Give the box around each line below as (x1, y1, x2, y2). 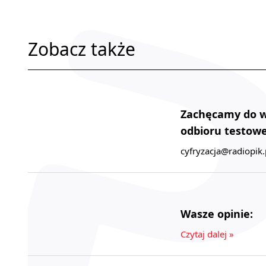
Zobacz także (28, 37, 135, 61)
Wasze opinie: (180, 207, 253, 221)
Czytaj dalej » (180, 228, 234, 240)
